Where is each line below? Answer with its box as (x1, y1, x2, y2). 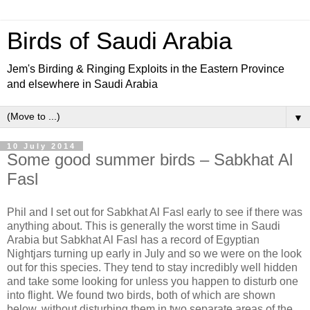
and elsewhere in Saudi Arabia (7, 78, 158, 90)
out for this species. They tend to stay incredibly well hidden (7, 261, 298, 273)
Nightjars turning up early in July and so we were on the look (7, 247, 302, 259)
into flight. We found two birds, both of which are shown (7, 289, 275, 301)
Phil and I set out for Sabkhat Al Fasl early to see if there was (7, 206, 302, 218)
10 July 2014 (7, 142, 76, 150)
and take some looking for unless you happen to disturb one (7, 275, 298, 287)
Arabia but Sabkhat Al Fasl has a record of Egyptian (7, 233, 259, 246)
